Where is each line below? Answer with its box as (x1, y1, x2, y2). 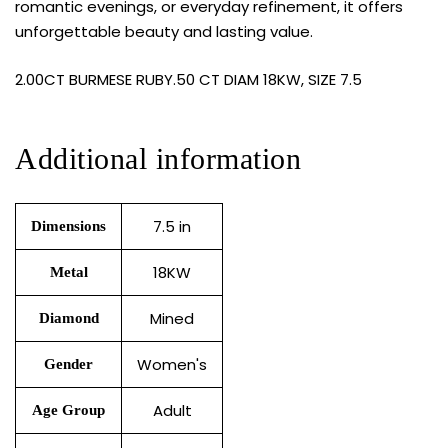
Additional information (15, 142, 301, 176)
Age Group (32, 402, 105, 419)
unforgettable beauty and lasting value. (15, 21, 313, 43)
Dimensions (31, 218, 106, 235)
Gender (44, 356, 93, 373)
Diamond (38, 310, 99, 327)
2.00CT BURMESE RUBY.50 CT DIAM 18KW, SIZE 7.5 (15, 68, 362, 90)
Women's (137, 354, 207, 376)
